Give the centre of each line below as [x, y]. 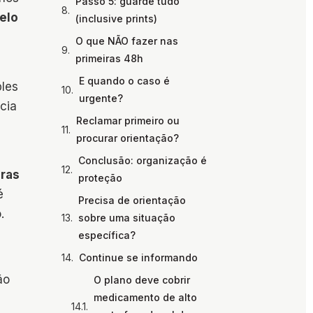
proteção [100, 178]
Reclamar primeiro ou [128, 121]
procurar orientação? [128, 138]
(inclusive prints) [116, 19]
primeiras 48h [109, 59]
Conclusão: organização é [143, 161]
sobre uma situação [127, 218]
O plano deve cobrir [142, 280]
